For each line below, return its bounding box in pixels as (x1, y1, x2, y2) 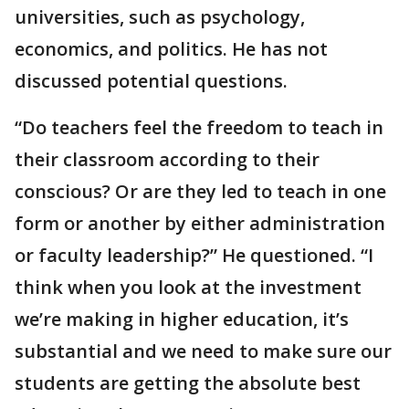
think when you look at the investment (15, 275, 362, 299)
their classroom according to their (15, 147, 320, 172)
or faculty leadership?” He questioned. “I (15, 243, 373, 267)
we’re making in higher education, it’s (15, 307, 349, 331)
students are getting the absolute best (15, 371, 361, 395)
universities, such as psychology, (15, 5, 305, 29)
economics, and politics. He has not (15, 37, 328, 61)
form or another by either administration (15, 211, 385, 236)
